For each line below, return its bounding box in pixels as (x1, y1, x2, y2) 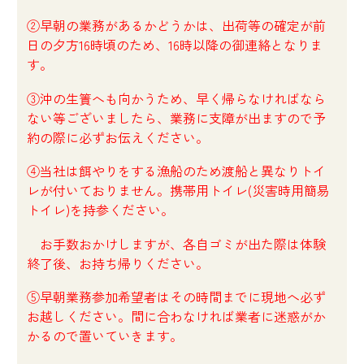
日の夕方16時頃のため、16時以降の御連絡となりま (27, 34, 323, 54)
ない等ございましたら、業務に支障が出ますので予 (27, 107, 326, 128)
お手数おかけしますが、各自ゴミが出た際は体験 (27, 233, 326, 253)
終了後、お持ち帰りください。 (27, 253, 209, 273)
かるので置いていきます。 (27, 326, 183, 346)
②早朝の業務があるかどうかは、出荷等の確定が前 (27, 15, 326, 35)
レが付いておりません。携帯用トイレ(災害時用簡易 (27, 180, 330, 201)
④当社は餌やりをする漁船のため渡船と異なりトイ (27, 161, 326, 181)
